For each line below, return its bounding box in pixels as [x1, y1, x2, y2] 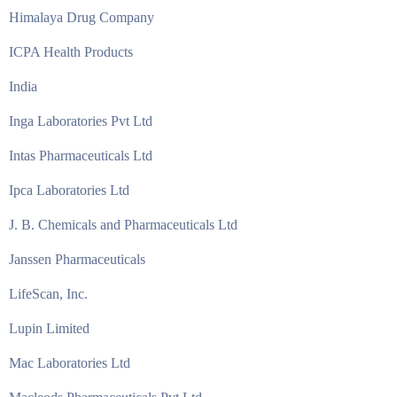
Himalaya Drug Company [9, 10, 154, 25]
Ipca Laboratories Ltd [9, 183, 129, 198]
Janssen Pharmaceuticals [9, 252, 145, 267]
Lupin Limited [9, 321, 90, 336]
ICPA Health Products [9, 44, 133, 59]
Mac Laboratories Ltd [9, 355, 130, 370]
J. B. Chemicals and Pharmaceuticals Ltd [9, 217, 237, 232]
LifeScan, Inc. [9, 286, 88, 301]
